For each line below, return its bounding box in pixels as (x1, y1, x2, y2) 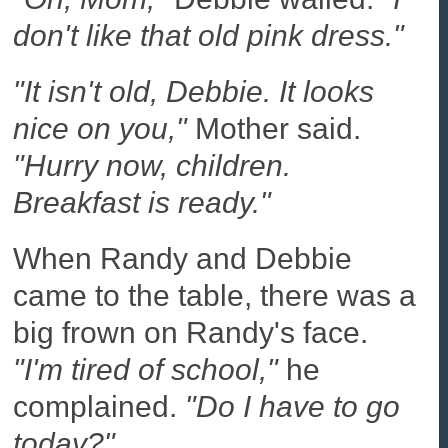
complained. (13, 389, 186, 423)
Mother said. (187, 112, 362, 146)
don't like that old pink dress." (13, 19, 405, 53)
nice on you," (13, 112, 188, 146)
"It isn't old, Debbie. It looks (13, 75, 375, 109)
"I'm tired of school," (13, 352, 279, 386)
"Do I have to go (185, 389, 401, 423)
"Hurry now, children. (13, 149, 292, 183)
